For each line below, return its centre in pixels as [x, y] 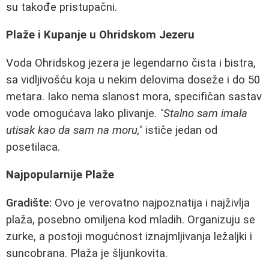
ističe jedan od [180, 130]
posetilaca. [33, 147]
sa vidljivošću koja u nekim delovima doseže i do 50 [133, 80]
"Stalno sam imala [204, 113]
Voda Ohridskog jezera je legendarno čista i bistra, [131, 63]
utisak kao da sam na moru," [74, 130]
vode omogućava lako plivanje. [83, 113]
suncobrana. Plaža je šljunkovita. [87, 254]
